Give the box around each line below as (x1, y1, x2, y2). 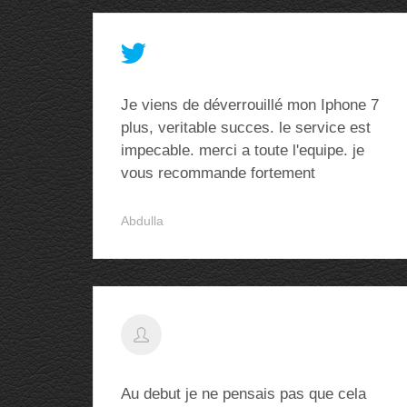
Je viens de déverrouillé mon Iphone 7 (121, 96, 379, 114)
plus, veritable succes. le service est (121, 119, 371, 136)
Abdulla (121, 213, 164, 228)
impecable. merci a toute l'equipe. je (121, 142, 364, 159)
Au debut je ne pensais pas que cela (121, 385, 366, 402)
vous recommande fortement (121, 164, 315, 182)
